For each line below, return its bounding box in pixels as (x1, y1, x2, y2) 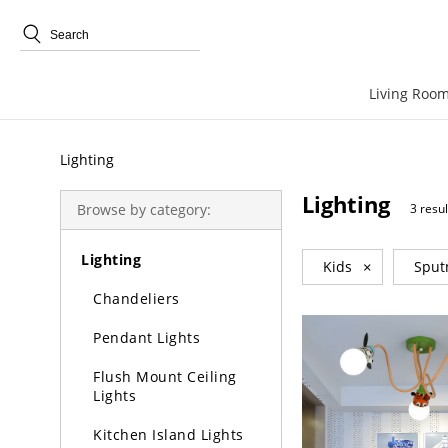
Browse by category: (77, 200, 211, 219)
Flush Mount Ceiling (93, 367, 237, 386)
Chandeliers (93, 289, 180, 308)
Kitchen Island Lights (93, 425, 244, 444)
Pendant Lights (93, 328, 200, 347)
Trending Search (50, 81, 160, 100)
